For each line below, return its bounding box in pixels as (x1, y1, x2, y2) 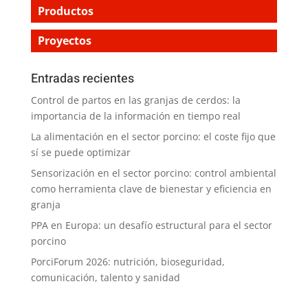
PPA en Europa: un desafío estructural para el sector (30, 218, 272, 232)
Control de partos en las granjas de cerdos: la (30, 93, 241, 107)
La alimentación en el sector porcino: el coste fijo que (30, 129, 276, 143)
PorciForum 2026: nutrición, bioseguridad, (30, 254, 225, 268)
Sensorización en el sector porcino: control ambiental (30, 166, 276, 179)
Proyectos (37, 32, 91, 48)
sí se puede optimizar (30, 145, 131, 159)
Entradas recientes (30, 69, 134, 88)
